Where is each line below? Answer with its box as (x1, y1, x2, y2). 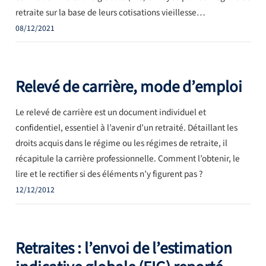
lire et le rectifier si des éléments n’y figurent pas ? (15, 167, 203, 181)
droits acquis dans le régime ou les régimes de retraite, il (15, 137, 227, 150)
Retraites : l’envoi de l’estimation (15, 237, 232, 261)
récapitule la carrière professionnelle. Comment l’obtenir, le (15, 152, 240, 166)
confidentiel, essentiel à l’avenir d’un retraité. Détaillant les (15, 121, 237, 135)
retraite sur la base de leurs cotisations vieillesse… (15, 5, 205, 19)
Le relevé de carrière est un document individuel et (15, 106, 206, 119)
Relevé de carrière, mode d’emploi (15, 75, 242, 99)
